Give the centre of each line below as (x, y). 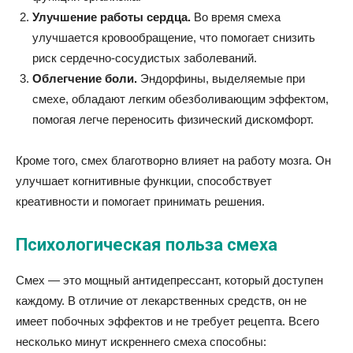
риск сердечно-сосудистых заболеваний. (145, 58)
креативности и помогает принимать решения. (140, 201)
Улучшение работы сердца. (111, 17)
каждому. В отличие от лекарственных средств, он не (161, 301)
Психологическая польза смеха (147, 245)
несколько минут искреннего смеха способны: (141, 342)
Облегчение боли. (85, 78)
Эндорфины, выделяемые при (221, 78)
